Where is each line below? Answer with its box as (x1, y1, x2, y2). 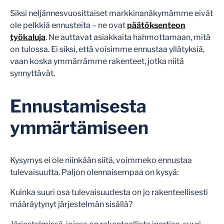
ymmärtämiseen (10, 116, 148, 138)
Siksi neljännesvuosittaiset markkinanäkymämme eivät (10, 8, 213, 18)
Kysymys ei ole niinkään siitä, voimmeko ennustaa (10, 155, 192, 165)
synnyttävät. (10, 68, 55, 78)
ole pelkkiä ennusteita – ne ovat (10, 20, 127, 30)
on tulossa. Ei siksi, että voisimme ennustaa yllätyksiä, (10, 44, 204, 54)
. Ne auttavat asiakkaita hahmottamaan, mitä (45, 32, 210, 42)
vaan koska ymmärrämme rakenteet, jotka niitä (10, 56, 184, 66)
